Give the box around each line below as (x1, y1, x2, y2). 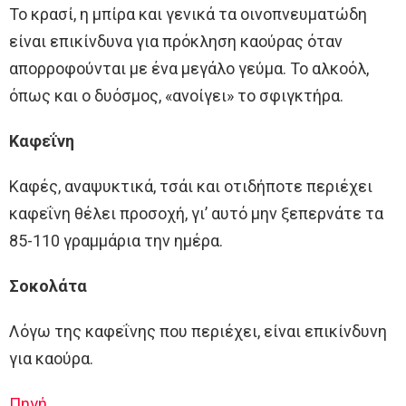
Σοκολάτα (9, 276, 87, 296)
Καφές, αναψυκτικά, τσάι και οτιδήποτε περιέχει (9, 177, 372, 197)
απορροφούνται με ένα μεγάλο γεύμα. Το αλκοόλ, (9, 59, 369, 79)
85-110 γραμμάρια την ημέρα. (9, 231, 223, 251)
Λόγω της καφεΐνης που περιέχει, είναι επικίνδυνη (9, 322, 387, 342)
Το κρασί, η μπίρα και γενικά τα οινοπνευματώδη (9, 5, 367, 24)
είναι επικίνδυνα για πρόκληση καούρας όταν (9, 32, 343, 52)
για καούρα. (9, 349, 93, 369)
